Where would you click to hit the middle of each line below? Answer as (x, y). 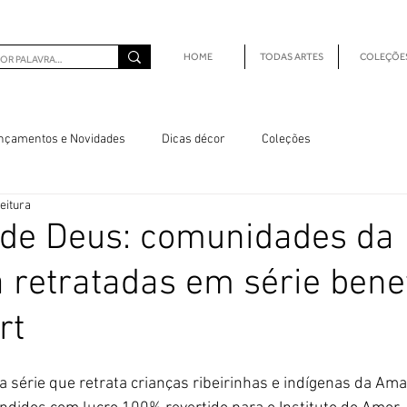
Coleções (286, 139)
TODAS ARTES (292, 56)
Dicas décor (194, 139)
